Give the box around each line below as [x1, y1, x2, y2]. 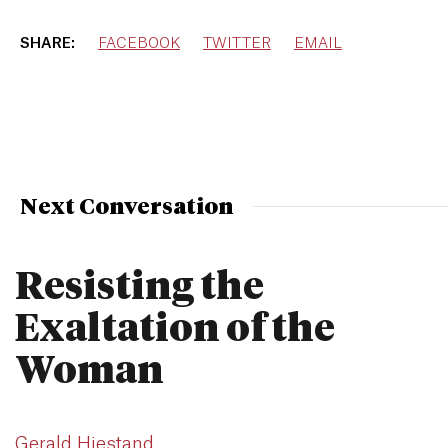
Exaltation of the [15, 310, 335, 349]
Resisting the [15, 268, 264, 307]
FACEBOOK [98, 36, 180, 51]
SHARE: [20, 36, 78, 51]
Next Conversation [20, 196, 233, 219]
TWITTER [203, 36, 271, 51]
